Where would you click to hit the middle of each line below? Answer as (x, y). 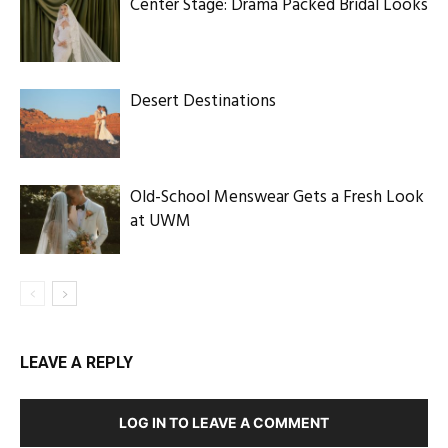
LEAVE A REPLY (76, 362)
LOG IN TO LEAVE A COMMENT (224, 422)
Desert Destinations (203, 101)
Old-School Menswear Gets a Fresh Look (277, 197)
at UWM (160, 221)
